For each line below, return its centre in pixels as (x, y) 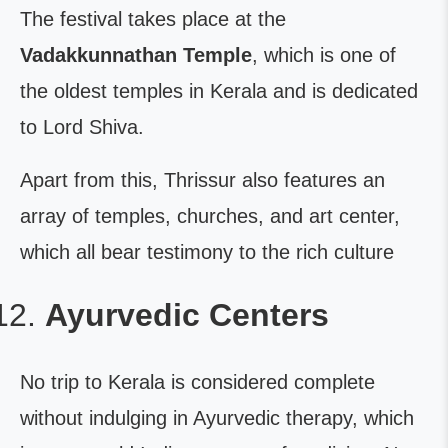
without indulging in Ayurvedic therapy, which (217, 418)
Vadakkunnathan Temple (136, 55)
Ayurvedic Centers (187, 315)
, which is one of (324, 55)
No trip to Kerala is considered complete (197, 382)
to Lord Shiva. (82, 127)
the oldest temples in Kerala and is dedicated (219, 91)
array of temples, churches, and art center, (210, 216)
